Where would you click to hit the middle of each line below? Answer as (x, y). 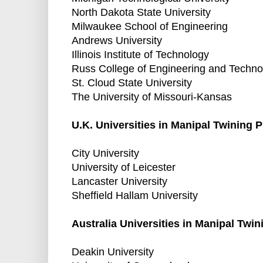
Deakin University (113, 252)
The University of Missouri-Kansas (152, 97)
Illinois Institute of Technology (140, 55)
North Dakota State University (141, 13)
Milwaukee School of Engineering (150, 27)
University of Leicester (124, 168)
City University (105, 154)
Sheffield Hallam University (135, 196)
